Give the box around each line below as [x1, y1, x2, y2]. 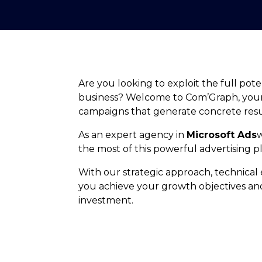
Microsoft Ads [187, 129, 257, 141]
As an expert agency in [78, 129, 187, 141]
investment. [78, 195, 134, 206]
